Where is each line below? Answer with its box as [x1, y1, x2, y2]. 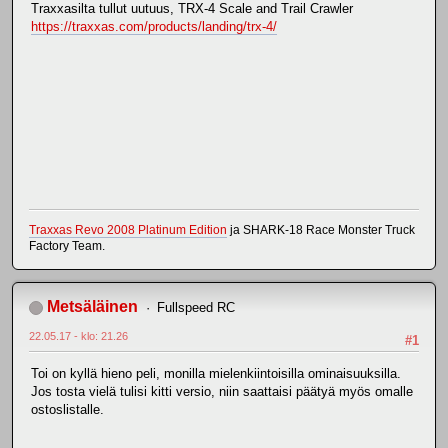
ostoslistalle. [31, 402, 104, 418]
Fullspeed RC [156, 300, 235, 316]
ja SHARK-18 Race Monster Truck [227, 223, 415, 238]
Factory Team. [29, 239, 105, 254]
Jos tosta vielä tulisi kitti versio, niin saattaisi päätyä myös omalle [31, 384, 413, 400]
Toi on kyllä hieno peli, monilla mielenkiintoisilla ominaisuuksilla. [31, 366, 401, 382]
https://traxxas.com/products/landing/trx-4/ [31, 18, 277, 34]
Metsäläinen [47, 298, 138, 316]
